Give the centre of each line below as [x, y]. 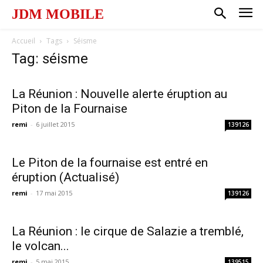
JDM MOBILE [58, 14]
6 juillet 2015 [55, 124]
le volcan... [41, 246]
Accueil [23, 41]
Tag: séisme [50, 58]
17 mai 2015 [54, 193]
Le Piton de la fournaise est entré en [110, 162]
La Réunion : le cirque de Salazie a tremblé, [128, 231]
